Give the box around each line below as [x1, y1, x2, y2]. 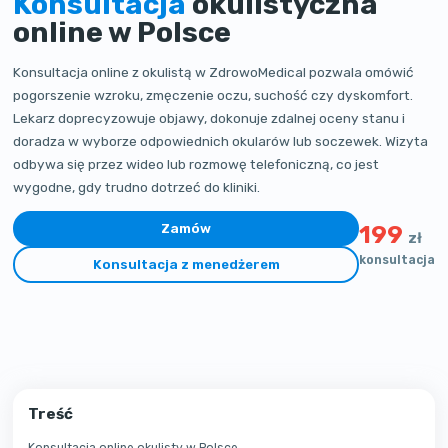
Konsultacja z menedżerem [92, 256, 280, 272]
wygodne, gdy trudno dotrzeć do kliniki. [13, 178, 261, 195]
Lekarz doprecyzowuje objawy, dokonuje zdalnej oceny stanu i [13, 109, 406, 126]
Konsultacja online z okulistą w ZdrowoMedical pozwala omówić [13, 63, 415, 80]
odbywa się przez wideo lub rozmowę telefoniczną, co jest [13, 155, 380, 172]
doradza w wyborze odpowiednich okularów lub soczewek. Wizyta [13, 132, 429, 149]
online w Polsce [13, 14, 232, 49]
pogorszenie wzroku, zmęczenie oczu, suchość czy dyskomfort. [13, 86, 414, 103]
